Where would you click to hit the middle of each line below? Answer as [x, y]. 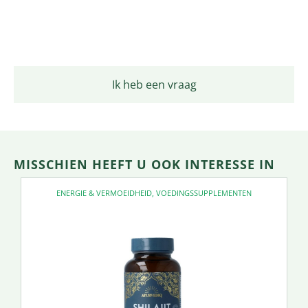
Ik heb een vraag [154, 85]
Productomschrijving [154, 17]
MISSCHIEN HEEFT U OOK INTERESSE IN [144, 165]
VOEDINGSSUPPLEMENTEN [204, 193]
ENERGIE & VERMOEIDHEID [104, 193]
